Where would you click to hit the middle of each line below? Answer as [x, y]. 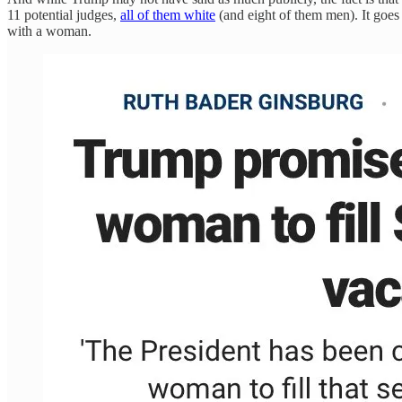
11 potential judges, [64, 15]
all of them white [168, 15]
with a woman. [49, 31]
